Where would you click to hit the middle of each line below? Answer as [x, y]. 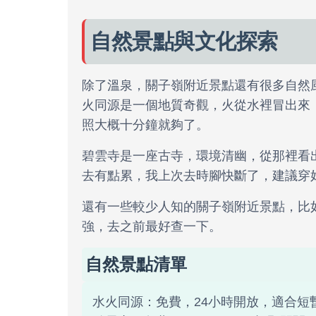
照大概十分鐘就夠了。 [145, 125]
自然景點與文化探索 [184, 41]
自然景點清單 [136, 264]
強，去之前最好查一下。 [152, 226]
